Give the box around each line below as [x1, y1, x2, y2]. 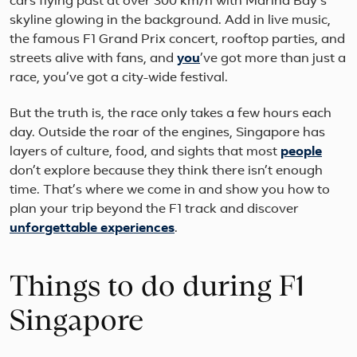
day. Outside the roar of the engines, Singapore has [10, 127, 325, 140]
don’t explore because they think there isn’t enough [10, 165, 323, 178]
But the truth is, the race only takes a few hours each [10, 108, 331, 121]
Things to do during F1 [10, 273, 305, 303]
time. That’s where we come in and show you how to [10, 184, 330, 198]
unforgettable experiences [10, 222, 175, 236]
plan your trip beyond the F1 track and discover [10, 203, 299, 217]
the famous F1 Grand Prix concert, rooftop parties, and [10, 33, 345, 47]
